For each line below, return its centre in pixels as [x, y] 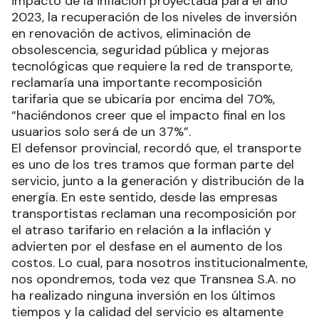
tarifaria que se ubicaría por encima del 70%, [143, 99]
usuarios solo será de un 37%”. [103, 132]
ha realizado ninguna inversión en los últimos [143, 296]
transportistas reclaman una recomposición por [154, 214]
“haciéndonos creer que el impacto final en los [148, 116]
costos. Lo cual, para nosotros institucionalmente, [159, 263]
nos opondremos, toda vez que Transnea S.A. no [154, 279]
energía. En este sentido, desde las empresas [145, 198]
